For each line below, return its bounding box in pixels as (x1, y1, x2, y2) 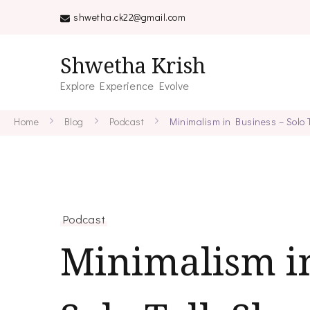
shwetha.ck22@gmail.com (73, 10, 185, 24)
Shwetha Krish (60, 51, 206, 80)
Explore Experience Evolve (60, 78, 190, 93)
